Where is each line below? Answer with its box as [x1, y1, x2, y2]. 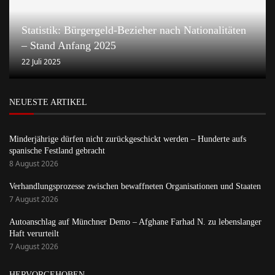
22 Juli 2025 [21, 56, 61, 68]
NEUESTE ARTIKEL [9, 98, 87, 107]
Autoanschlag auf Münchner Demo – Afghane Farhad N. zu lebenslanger [9, 217, 261, 227]
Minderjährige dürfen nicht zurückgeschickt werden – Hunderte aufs [9, 134, 246, 144]
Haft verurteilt [9, 229, 59, 239]
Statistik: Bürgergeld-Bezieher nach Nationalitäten [21, 24, 246, 37]
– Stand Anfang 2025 [21, 39, 116, 52]
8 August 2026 [9, 158, 58, 169]
